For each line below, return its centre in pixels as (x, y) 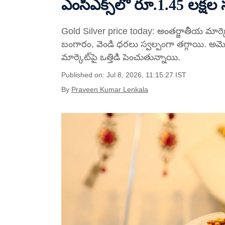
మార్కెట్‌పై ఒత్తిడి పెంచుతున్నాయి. (121, 57)
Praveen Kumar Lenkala (110, 89)
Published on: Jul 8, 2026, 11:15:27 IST (124, 75)
